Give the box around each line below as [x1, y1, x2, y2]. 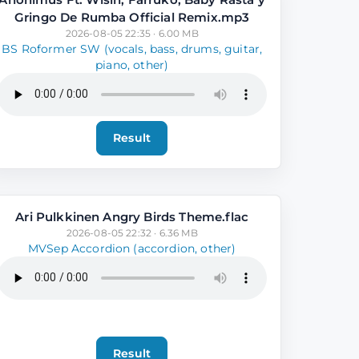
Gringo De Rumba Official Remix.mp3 [14, 9, 250, 25]
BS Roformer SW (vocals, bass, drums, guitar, [2, 42, 263, 55]
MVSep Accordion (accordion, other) [27, 241, 236, 255]
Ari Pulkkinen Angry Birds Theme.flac [15, 208, 249, 224]
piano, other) [95, 58, 169, 71]
